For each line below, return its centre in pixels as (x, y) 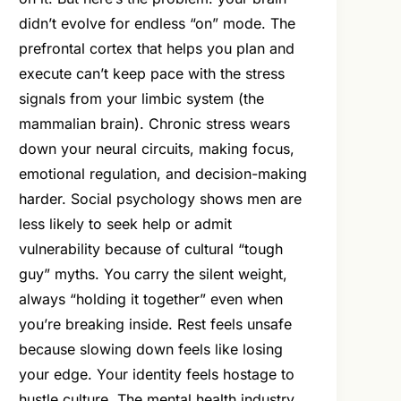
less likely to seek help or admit (126, 224)
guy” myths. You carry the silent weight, (154, 274)
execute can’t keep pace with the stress (152, 74)
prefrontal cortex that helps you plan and (157, 49)
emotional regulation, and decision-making (163, 174)
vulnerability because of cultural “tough (151, 249)
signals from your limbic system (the (142, 99)
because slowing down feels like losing (151, 350)
